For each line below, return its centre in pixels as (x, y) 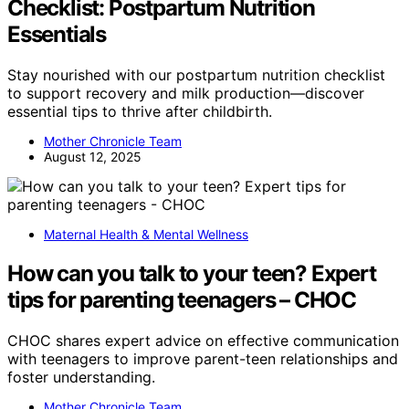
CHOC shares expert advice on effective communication (203, 340)
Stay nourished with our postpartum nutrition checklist (196, 74)
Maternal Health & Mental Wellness (146, 234)
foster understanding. (81, 377)
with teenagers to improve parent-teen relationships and (203, 358)
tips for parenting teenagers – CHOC (182, 299)
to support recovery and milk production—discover (186, 93)
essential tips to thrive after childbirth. (140, 111)
